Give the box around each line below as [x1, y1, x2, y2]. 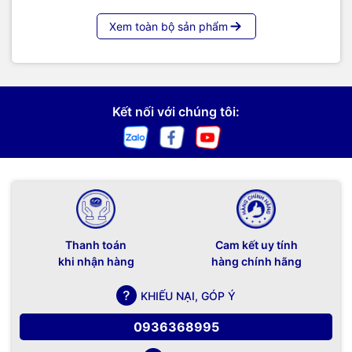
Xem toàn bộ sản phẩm [108, 20, 228, 34]
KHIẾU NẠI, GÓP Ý [141, 288, 236, 302]
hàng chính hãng [211, 255, 302, 269]
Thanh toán [65, 238, 126, 252]
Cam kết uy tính [214, 238, 298, 252]
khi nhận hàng [57, 255, 134, 269]
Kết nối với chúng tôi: [112, 104, 240, 120]
